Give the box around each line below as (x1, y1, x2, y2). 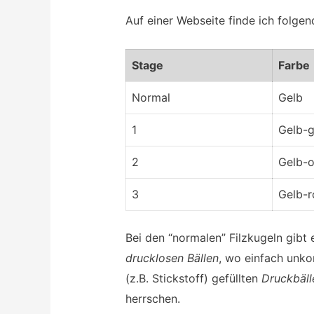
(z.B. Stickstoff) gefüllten (125, 271, 261, 285)
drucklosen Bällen (125, 250, 219, 265)
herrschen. (125, 291, 180, 306)
